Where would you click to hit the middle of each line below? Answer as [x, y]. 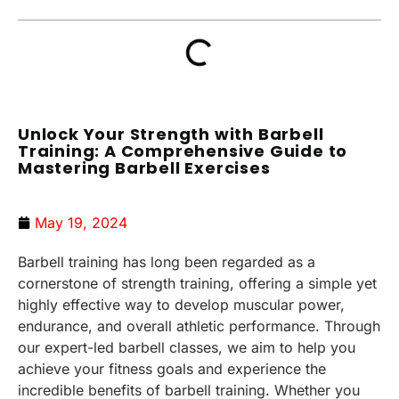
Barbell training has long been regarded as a [167, 261]
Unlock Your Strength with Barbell [171, 134]
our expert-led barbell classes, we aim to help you [187, 347]
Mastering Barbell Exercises [144, 167]
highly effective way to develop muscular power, [181, 304]
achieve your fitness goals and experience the [172, 368]
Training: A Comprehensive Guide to [183, 151]
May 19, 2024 [81, 222]
